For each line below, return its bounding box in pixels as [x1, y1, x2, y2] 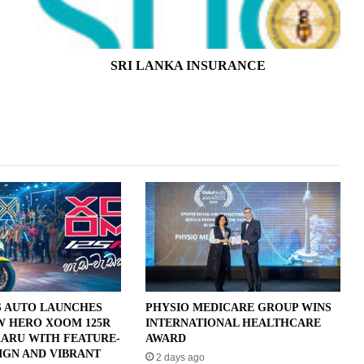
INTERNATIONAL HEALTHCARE [145, 317, 321, 330]
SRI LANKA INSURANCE [110, 58, 266, 72]
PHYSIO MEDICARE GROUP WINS [145, 301, 331, 314]
